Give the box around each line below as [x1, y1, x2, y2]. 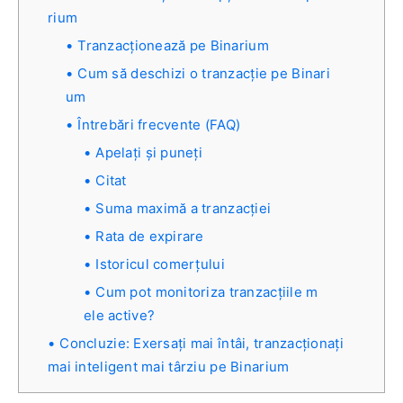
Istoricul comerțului [95, 255, 225, 273]
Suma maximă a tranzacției [95, 200, 272, 218]
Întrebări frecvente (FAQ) [77, 116, 241, 134]
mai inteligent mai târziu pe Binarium [48, 358, 290, 376]
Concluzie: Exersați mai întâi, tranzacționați [59, 335, 344, 353]
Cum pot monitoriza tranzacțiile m [95, 283, 318, 301]
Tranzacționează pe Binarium [77, 37, 269, 55]
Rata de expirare [95, 228, 204, 246]
